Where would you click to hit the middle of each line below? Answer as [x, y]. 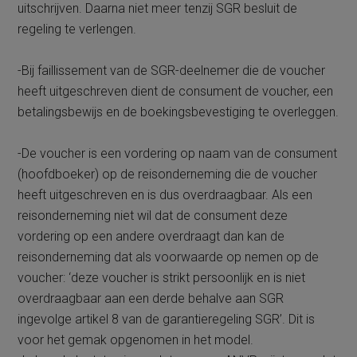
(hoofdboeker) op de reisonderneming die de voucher [168, 174]
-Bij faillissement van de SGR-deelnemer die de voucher [172, 71]
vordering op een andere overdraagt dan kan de [151, 236]
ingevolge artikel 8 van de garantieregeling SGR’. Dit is [167, 319]
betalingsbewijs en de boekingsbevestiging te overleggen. [178, 112]
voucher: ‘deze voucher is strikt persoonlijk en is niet [162, 278]
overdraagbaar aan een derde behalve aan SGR [151, 298]
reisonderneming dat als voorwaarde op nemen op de [169, 257]
